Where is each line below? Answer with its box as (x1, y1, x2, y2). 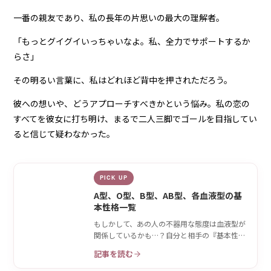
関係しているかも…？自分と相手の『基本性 (94, 230, 239, 241)
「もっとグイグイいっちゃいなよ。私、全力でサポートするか (13, 35, 251, 48)
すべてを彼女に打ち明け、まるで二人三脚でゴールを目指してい (13, 113, 258, 125)
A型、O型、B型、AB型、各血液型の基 (94, 189, 243, 202)
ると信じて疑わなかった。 (13, 128, 116, 140)
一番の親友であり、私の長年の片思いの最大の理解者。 (13, 11, 225, 24)
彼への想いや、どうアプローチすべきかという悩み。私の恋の (13, 97, 250, 110)
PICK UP (100, 174, 128, 182)
